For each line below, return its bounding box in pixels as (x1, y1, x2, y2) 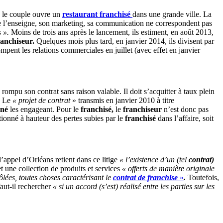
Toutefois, (186, 173, 219, 182)
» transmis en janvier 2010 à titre (72, 96, 174, 105)
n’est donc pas (164, 105, 209, 114)
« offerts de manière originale (120, 164, 215, 173)
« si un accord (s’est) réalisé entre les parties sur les (53, 182, 215, 191)
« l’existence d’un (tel (119, 155, 189, 164)
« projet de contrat (12, 96, 72, 105)
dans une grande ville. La (132, 9, 212, 18)
